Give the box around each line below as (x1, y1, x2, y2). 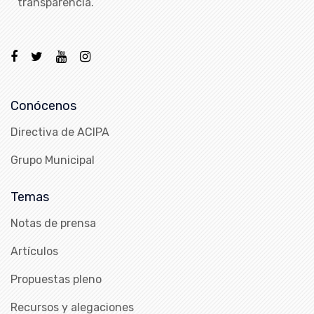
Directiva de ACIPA (11, 125, 109, 139)
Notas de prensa (11, 217, 96, 231)
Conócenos (11, 98, 76, 114)
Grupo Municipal (11, 153, 95, 168)
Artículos (11, 245, 58, 259)
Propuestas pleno (11, 273, 102, 287)
